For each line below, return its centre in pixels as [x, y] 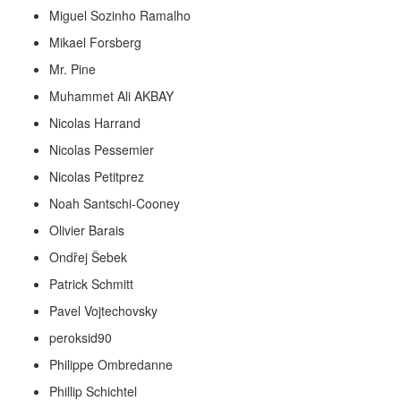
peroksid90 [81, 337]
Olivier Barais [87, 230]
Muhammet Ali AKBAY [111, 96]
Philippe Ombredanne [111, 364]
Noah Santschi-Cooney [115, 203]
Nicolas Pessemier [102, 149]
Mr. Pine [73, 69]
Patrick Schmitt [91, 284]
